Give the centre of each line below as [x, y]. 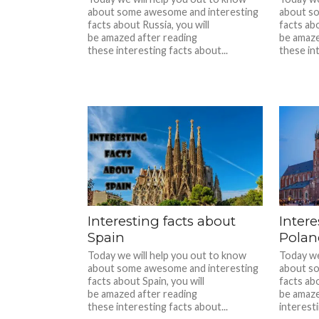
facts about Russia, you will [149, 25]
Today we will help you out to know [167, 255]
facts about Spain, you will [146, 281]
